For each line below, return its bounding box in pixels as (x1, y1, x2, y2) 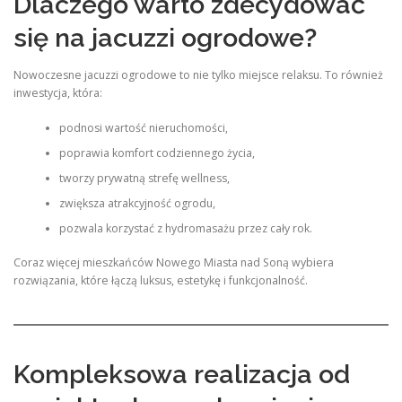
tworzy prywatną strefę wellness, (58, 170, 230, 186)
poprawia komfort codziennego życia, (58, 144, 255, 161)
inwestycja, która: (13, 85, 102, 101)
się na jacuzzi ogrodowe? (13, 22, 317, 54)
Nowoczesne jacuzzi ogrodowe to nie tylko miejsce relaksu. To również (13, 67, 383, 83)
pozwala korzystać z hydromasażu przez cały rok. (58, 220, 312, 236)
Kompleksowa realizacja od (13, 359, 350, 390)
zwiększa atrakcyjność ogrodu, (58, 195, 215, 211)
